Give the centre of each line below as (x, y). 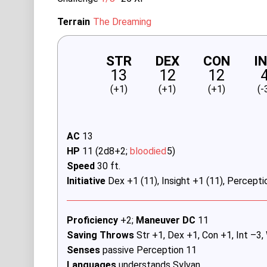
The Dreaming (122, 21)
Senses (84, 250)
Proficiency (92, 220)
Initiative (86, 181)
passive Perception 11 (149, 250)
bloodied (148, 151)
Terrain (73, 21)
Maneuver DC (167, 220)
